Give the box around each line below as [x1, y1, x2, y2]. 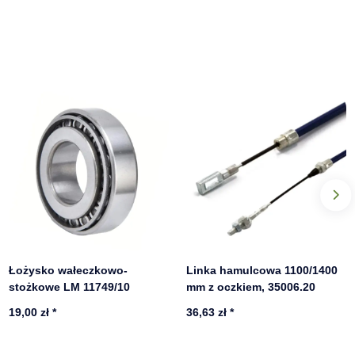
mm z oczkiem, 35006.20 [186, 281, 316, 294]
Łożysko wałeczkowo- [9, 264, 128, 277]
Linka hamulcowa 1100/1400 [186, 264, 338, 277]
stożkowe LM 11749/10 [9, 281, 131, 294]
